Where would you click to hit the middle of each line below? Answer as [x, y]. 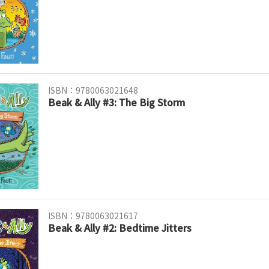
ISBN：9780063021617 [93, 215]
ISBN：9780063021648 [93, 90]
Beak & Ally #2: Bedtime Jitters [119, 227]
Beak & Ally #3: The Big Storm [116, 102]
